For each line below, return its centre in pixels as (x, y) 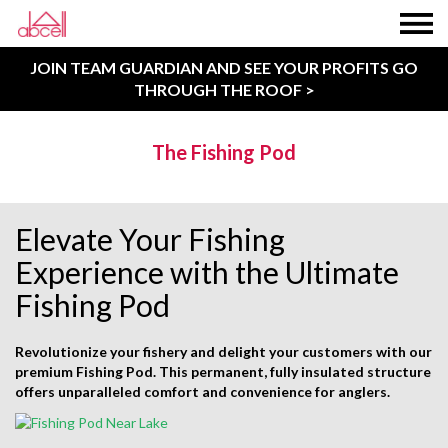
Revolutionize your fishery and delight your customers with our (223, 351)
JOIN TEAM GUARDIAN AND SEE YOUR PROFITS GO (224, 67)
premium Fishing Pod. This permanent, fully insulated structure (223, 371)
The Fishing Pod (224, 152)
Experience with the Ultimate (207, 272)
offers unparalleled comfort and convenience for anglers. (202, 391)
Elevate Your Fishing (150, 239)
